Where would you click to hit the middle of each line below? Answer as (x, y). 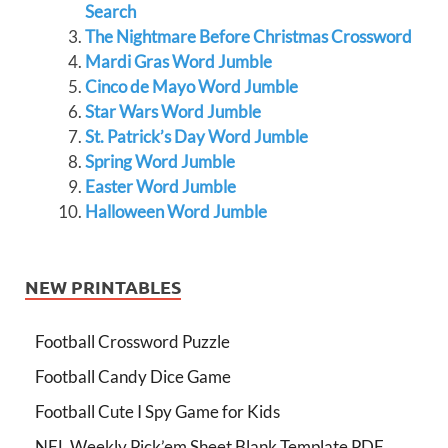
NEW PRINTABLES (103, 286)
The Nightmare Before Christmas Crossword (248, 36)
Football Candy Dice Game (133, 376)
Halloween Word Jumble (175, 211)
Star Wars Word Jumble (172, 111)
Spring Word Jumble (159, 161)
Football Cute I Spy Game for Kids (157, 411)
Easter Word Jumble (160, 186)
